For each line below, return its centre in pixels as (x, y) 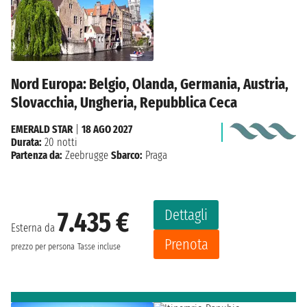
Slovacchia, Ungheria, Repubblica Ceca (124, 102)
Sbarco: (127, 155)
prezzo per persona (43, 247)
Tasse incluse (99, 247)
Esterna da (34, 228)
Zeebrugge (87, 155)
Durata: (26, 142)
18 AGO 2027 (107, 129)
